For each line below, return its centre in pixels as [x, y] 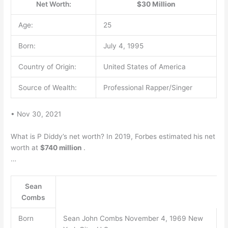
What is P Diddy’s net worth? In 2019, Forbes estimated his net [113, 137]
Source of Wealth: [47, 87]
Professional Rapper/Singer [148, 87]
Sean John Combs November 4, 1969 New [133, 219]
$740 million [62, 148]
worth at [26, 148]
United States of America [144, 66]
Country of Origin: [47, 66]
